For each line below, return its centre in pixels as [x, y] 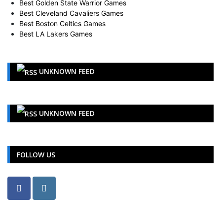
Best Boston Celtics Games [62, 17]
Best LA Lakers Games [56, 27]
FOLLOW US [36, 148]
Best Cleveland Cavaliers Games [71, 6]
